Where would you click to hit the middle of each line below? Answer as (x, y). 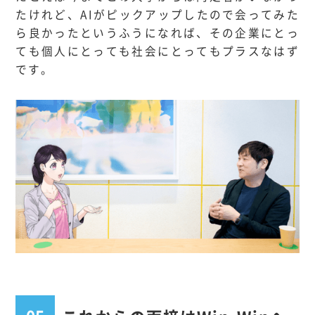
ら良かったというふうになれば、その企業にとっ (157, 33)
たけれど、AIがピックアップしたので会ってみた (157, 15)
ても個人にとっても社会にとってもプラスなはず (157, 51)
